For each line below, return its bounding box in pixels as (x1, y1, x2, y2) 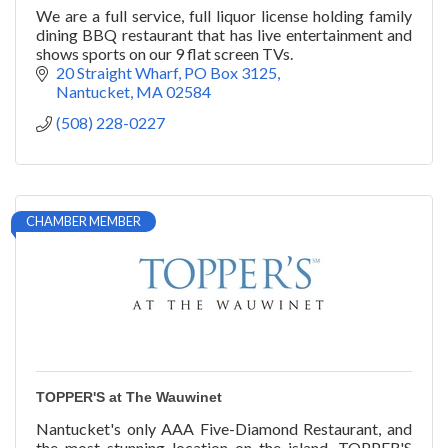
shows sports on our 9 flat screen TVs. (36, 44, 293, 64)
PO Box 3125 (184, 63, 277, 83)
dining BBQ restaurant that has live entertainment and (36, 25, 412, 45)
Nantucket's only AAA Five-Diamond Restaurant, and (36, 419, 412, 439)
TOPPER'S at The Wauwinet (36, 389, 222, 406)
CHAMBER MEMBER (26, 213, 141, 230)
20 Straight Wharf (56, 63, 178, 83)
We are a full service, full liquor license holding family (36, 6, 412, 26)
